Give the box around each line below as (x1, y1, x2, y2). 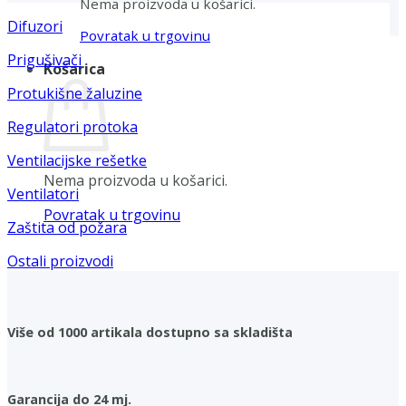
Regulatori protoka (7, 117, 138, 138)
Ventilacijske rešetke (7, 150, 147, 171)
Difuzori (7, 16, 63, 37)
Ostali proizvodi (7, 251, 113, 272)
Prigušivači (7, 50, 82, 71)
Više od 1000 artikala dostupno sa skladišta (7, 324, 293, 342)
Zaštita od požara (7, 217, 127, 238)
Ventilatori (7, 184, 79, 205)
